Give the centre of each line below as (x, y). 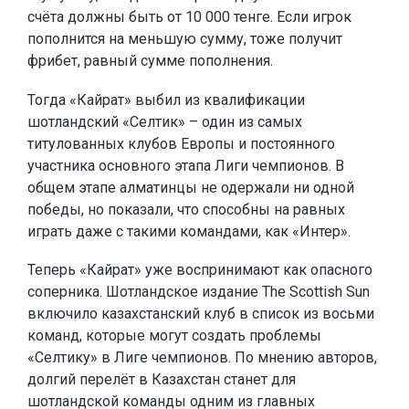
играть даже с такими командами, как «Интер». (189, 231)
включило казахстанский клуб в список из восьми (201, 314)
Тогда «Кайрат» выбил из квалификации (166, 100)
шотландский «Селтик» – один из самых (165, 121)
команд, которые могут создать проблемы (174, 336)
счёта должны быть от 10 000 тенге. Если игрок (189, 17)
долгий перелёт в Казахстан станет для (162, 380)
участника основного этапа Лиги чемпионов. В (186, 165)
